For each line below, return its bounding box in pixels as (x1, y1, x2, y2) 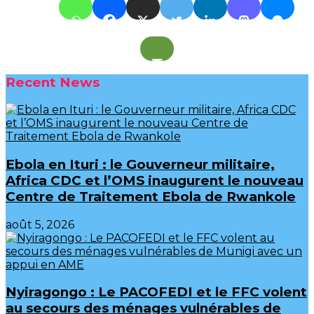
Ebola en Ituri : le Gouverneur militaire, (6, 156, 275, 173)
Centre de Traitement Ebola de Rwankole (6, 189, 296, 205)
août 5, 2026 (6, 217, 74, 231)
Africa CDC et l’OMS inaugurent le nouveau (6, 172, 303, 189)
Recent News (6, 74, 100, 90)
